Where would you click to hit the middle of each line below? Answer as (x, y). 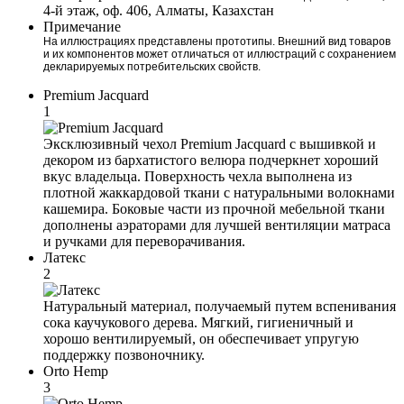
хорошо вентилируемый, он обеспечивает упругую (201, 338)
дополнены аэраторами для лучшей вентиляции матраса (217, 225)
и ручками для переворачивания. (144, 241)
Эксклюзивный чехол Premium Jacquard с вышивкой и (210, 143)
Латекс (64, 257)
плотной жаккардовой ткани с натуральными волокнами (219, 192)
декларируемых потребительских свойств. (152, 66)
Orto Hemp (76, 371)
